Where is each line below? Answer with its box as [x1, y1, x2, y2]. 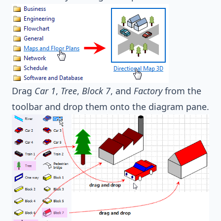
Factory [134, 85, 162, 97]
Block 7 [82, 85, 110, 97]
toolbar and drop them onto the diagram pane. [12, 101, 209, 112]
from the [162, 85, 201, 97]
